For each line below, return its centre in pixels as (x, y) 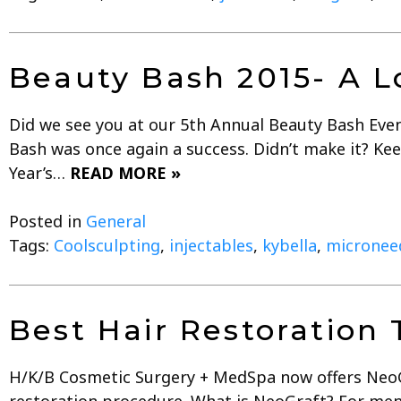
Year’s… (39, 172)
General (116, 221)
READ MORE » (125, 172)
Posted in (47, 221)
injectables (211, 245)
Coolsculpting (107, 245)
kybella (290, 245)
